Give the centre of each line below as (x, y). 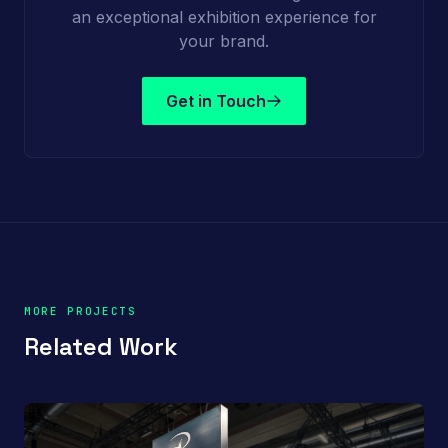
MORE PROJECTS (80, 310)
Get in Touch (216, 100)
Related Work (101, 346)
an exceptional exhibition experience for (224, 16)
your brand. (224, 40)
